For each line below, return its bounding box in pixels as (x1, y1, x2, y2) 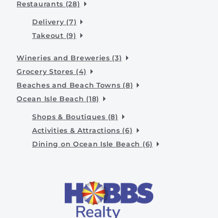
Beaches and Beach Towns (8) (17, 80, 133, 90)
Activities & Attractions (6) (32, 126, 133, 135)
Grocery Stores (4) (17, 67, 87, 76)
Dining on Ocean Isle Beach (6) (32, 139, 153, 148)
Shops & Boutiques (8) (32, 112, 118, 121)
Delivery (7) (32, 17, 77, 26)
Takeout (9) (32, 31, 76, 40)
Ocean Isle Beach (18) (17, 94, 100, 103)
